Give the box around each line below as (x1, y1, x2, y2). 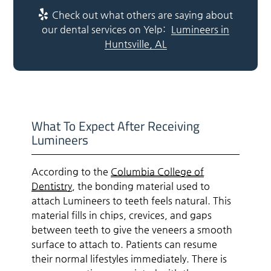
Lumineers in (171, 23, 229, 35)
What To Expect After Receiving (31, 116, 200, 135)
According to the (31, 165, 111, 177)
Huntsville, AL (104, 38, 167, 50)
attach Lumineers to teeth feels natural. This (31, 194, 232, 206)
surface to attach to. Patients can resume (31, 238, 218, 250)
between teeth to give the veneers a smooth (31, 223, 233, 235)
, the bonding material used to (72, 180, 211, 192)
